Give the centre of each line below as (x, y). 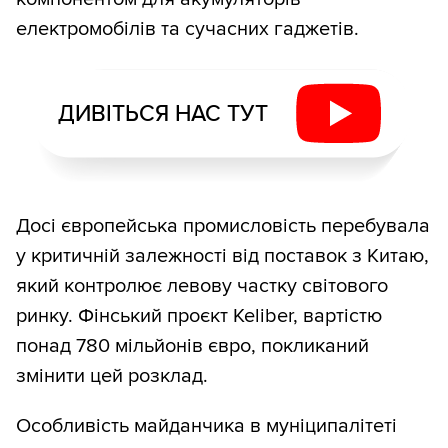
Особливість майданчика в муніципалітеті (206, 426)
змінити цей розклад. (112, 376)
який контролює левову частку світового (202, 286)
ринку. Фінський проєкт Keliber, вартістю (199, 316)
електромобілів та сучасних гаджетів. (187, 29)
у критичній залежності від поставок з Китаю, (222, 256)
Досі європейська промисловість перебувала (223, 226)
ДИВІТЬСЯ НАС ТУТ (162, 114)
